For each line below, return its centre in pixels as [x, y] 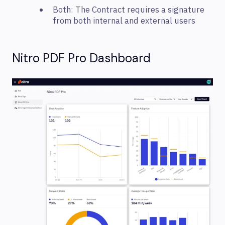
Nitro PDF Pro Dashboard [81, 58]
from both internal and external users [124, 21]
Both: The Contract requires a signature [129, 10]
